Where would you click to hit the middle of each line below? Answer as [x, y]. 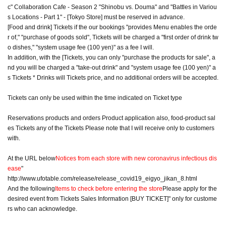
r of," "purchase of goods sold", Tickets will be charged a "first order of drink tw [113, 37]
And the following [31, 188]
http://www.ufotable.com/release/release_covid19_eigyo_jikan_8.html [102, 178]
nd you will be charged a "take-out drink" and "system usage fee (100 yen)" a [112, 67]
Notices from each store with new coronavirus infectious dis [136, 158]
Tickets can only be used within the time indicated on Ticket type [95, 98]
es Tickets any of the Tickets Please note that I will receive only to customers [111, 128]
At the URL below [32, 158]
